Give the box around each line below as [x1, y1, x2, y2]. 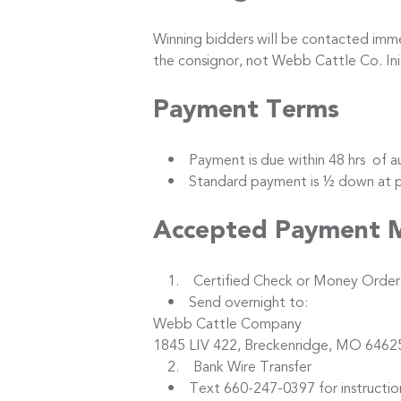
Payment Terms [153, 98, 339, 124]
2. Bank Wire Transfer [153, 360, 311, 375]
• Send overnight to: [153, 295, 308, 311]
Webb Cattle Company [153, 317, 302, 332]
